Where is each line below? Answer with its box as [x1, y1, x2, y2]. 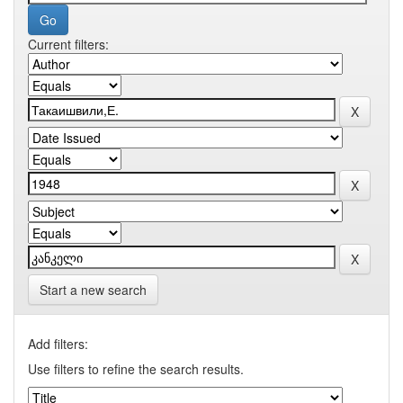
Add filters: [28, 335, 88, 353]
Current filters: [28, 35, 109, 53]
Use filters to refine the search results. [28, 360, 244, 378]
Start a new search [40, 281, 147, 299]
